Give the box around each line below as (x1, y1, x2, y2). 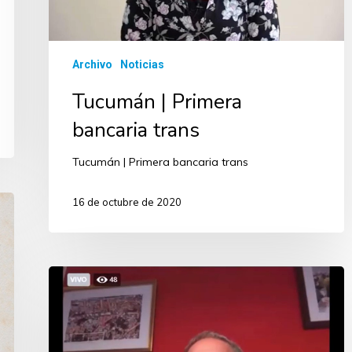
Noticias (120, 57, 164, 71)
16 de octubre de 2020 (72, 196, 181, 209)
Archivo (72, 57, 112, 71)
